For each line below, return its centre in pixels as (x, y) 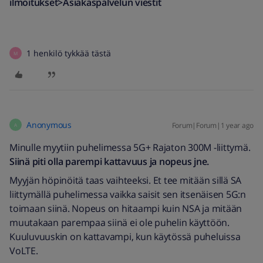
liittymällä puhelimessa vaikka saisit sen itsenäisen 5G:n (128, 194)
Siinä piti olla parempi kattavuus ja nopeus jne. (110, 161)
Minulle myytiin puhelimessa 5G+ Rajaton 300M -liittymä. (130, 147)
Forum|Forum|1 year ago (213, 125)
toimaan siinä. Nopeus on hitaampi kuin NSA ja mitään (126, 208)
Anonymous (49, 125)
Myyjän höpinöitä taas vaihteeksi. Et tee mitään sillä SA (125, 180)
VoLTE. (24, 251)
